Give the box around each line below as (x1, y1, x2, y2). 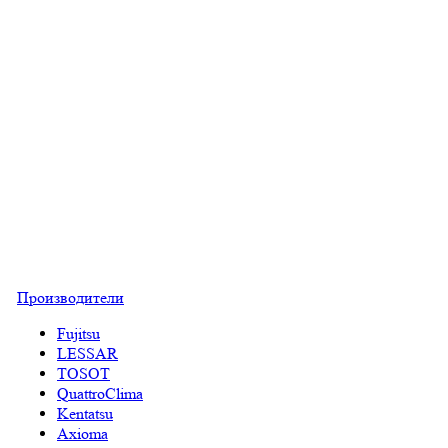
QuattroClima (57, 384, 143, 403)
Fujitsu (57, 324, 100, 343)
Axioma (57, 424, 108, 443)
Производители (17, 288, 124, 307)
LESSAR (57, 344, 118, 363)
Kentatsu (57, 404, 113, 423)
